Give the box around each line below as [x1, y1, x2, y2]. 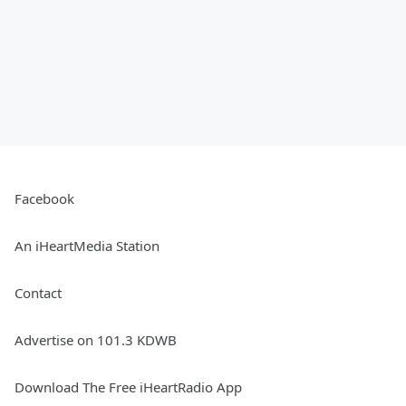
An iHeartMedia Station [14, 237, 159, 256]
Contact [14, 284, 62, 303]
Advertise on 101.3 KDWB [14, 331, 177, 350]
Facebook [14, 189, 74, 208]
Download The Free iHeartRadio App [14, 378, 242, 397]
